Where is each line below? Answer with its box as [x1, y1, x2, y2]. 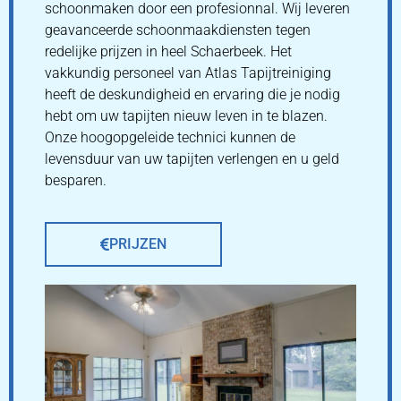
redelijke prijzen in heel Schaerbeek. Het [45, 43, 292, 61]
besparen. [45, 172, 107, 190]
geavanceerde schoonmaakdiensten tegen [45, 21, 311, 39]
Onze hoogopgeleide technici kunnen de [45, 129, 295, 147]
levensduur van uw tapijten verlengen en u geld [45, 150, 339, 168]
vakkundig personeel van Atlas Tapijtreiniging [45, 64, 331, 82]
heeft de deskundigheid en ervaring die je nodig [45, 86, 340, 104]
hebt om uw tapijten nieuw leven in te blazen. [45, 107, 328, 125]
